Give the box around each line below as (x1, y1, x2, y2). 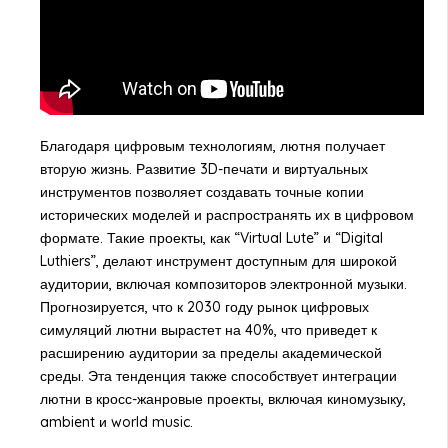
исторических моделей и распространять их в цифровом (39, 205, 414, 224)
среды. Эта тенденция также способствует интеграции (39, 366, 397, 385)
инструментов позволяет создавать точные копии (39, 182, 364, 201)
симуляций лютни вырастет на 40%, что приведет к (39, 320, 377, 339)
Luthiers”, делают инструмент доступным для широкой (39, 251, 397, 270)
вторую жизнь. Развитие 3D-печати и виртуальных (39, 159, 368, 178)
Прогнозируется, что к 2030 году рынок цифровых (39, 297, 369, 316)
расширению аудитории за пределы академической (39, 343, 382, 362)
